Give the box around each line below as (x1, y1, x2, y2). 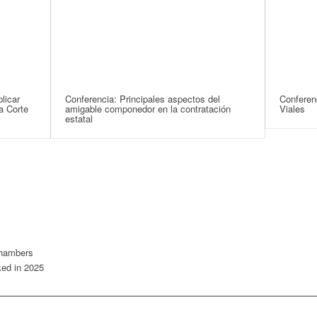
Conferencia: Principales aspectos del (65, 92, 221, 105)
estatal (65, 112, 93, 125)
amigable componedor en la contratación (65, 102, 231, 115)
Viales (279, 102, 306, 115)
